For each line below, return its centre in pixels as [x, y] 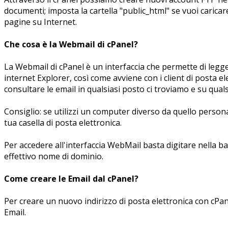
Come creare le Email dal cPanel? [71, 178]
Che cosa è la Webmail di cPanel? [71, 44]
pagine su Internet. [40, 22]
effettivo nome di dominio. [54, 156]
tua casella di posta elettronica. [63, 122]
